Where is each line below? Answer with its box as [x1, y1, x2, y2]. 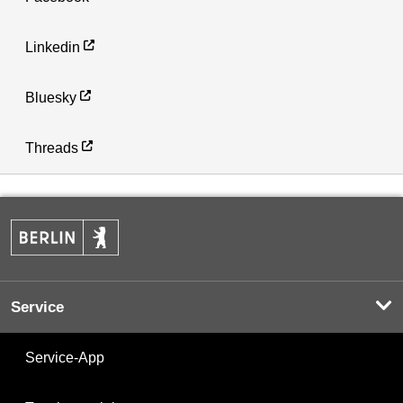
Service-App [25, 349, 104, 365]
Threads [25, 140, 78, 157]
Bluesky [25, 90, 76, 106]
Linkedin [25, 40, 80, 56]
